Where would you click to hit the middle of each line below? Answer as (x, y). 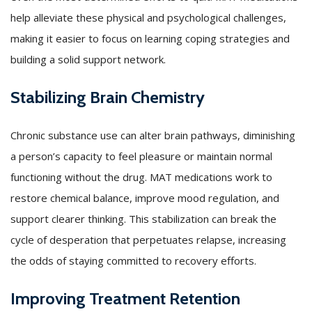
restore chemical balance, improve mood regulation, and (145, 197)
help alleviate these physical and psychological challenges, (148, 17)
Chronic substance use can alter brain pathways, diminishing (153, 135)
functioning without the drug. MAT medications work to (141, 177)
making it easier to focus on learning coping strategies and (150, 38)
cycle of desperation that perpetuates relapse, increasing (148, 239)
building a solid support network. (88, 59)
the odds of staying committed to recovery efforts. (133, 260)
